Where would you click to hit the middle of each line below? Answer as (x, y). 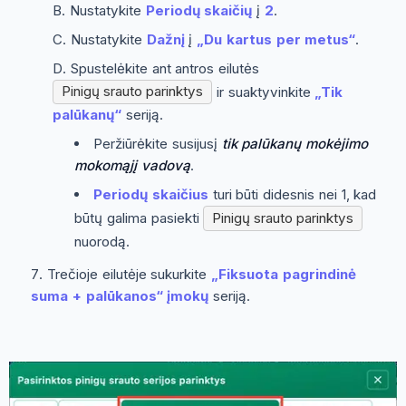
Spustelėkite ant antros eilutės (165, 68)
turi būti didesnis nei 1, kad (292, 195)
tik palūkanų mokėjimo (295, 144)
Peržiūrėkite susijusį (158, 144)
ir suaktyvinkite (264, 92)
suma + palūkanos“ (97, 295)
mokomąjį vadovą (132, 166)
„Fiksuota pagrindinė (284, 274)
